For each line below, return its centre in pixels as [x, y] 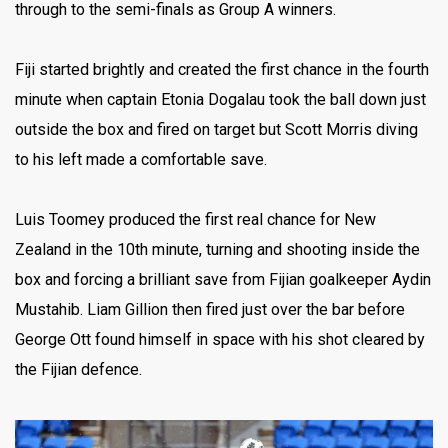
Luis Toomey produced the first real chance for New [195, 219]
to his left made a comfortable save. [141, 159]
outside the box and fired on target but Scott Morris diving [216, 129]
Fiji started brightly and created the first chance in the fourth [222, 69]
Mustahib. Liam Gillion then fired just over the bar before [210, 309]
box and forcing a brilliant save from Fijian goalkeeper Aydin [223, 279]
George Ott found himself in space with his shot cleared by [220, 339]
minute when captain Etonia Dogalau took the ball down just [220, 99]
